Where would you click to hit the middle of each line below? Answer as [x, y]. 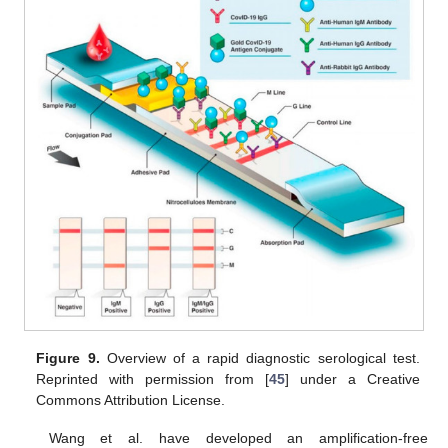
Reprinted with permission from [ [153, 378]
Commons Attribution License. [131, 399]
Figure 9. [68, 357]
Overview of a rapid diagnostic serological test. [259, 357]
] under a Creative [352, 378]
